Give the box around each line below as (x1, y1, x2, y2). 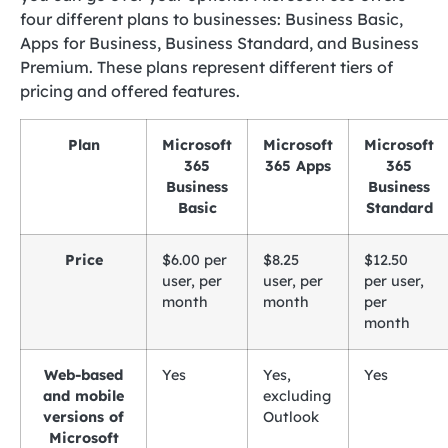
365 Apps (265, 157, 331, 175)
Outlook (263, 408, 319, 426)
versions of (43, 408, 124, 426)
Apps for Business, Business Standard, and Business (20, 33, 419, 53)
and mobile (43, 387, 124, 405)
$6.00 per (162, 251, 227, 269)
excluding (263, 387, 331, 405)
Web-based (44, 366, 123, 384)
